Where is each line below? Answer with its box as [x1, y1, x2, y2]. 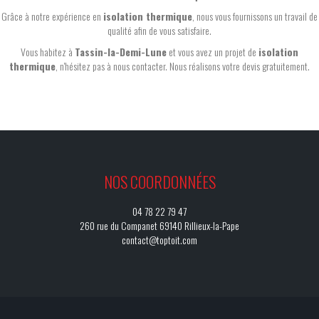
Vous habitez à [21, 44, 75, 59]
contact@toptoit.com [122, 232, 197, 247]
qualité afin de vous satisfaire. [108, 23, 211, 38]
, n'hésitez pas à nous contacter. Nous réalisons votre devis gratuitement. [56, 58, 310, 73]
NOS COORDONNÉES [103, 170, 216, 193]
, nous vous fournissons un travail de [192, 9, 318, 23]
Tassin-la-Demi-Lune [75, 44, 167, 59]
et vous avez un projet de [167, 44, 258, 59]
